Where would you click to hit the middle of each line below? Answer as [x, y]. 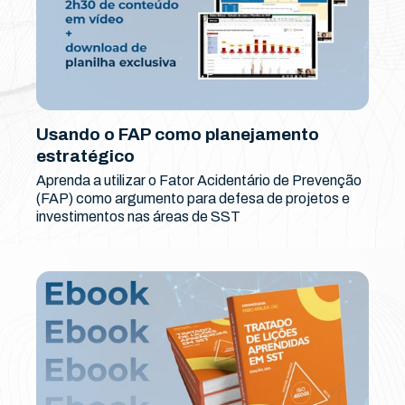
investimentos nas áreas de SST [138, 217]
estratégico [85, 156]
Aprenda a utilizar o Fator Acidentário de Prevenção [199, 181]
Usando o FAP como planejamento [178, 135]
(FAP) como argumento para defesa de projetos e [193, 199]
